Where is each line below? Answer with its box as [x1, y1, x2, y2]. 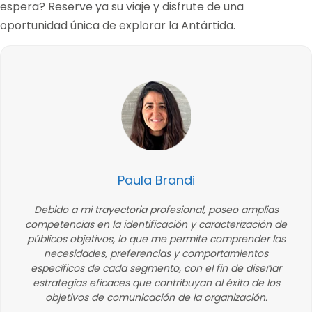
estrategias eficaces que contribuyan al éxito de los [32, 276, 280, 290]
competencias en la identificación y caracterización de [25, 217, 287, 231]
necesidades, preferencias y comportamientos [44, 247, 268, 260]
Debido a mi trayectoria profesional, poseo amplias [33, 203, 279, 217]
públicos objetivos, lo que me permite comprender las [26, 232, 286, 246]
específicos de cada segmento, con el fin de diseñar [31, 261, 281, 275]
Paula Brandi [117, 171, 195, 189]
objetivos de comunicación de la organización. [45, 290, 267, 304]
